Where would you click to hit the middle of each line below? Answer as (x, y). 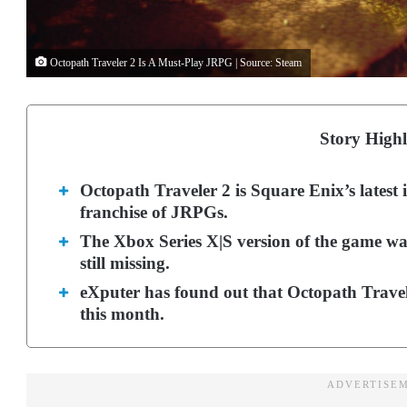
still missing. (125, 263)
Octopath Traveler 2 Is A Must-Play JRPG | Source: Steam (174, 63)
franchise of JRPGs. (156, 212)
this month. (122, 313)
